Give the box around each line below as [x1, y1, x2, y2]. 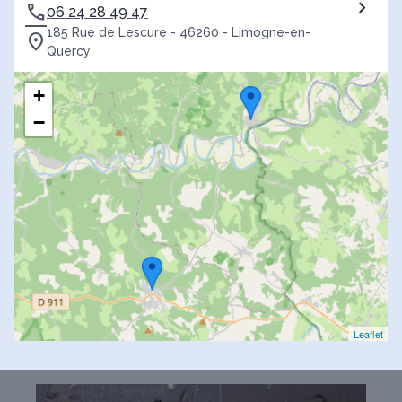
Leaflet [354, 327, 383, 342]
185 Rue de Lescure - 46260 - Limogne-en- [47, 25, 310, 40]
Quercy [47, 44, 91, 59]
